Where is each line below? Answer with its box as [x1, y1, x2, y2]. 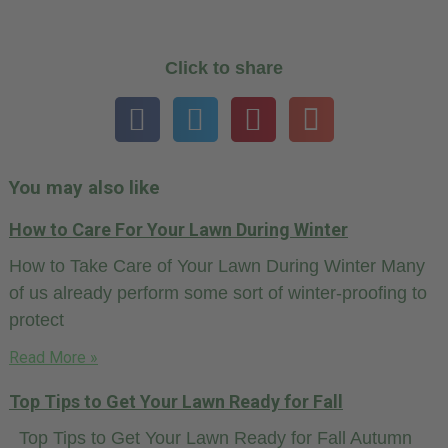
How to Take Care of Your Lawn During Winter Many [9, 256, 425, 277]
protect [9, 310, 64, 331]
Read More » [9, 348, 98, 368]
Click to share [165, 58, 283, 79]
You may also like [9, 176, 160, 200]
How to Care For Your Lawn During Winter [9, 219, 348, 241]
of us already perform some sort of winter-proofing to [9, 283, 427, 304]
